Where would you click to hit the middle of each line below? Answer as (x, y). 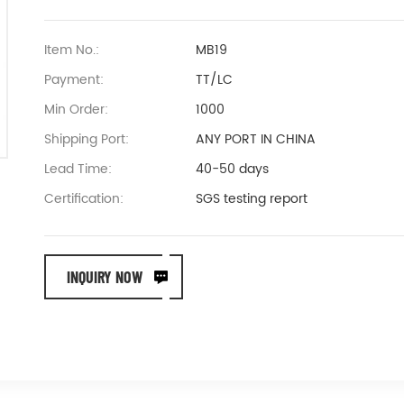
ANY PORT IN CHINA (255, 139)
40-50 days (232, 169)
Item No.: (72, 50)
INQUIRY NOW (105, 277)
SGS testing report (251, 199)
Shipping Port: (87, 139)
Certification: (84, 199)
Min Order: (76, 110)
